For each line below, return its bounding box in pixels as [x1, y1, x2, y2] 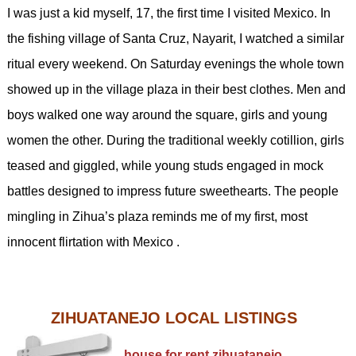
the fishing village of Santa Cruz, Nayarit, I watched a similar [6, 32, 344, 45]
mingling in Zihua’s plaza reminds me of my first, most [6, 210, 308, 223]
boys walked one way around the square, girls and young [6, 108, 327, 122]
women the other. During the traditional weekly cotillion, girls [6, 133, 344, 147]
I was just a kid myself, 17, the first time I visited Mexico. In [6, 6, 331, 20]
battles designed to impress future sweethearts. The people [6, 184, 339, 198]
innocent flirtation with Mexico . [6, 235, 180, 249]
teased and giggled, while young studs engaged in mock [6, 159, 323, 172]
